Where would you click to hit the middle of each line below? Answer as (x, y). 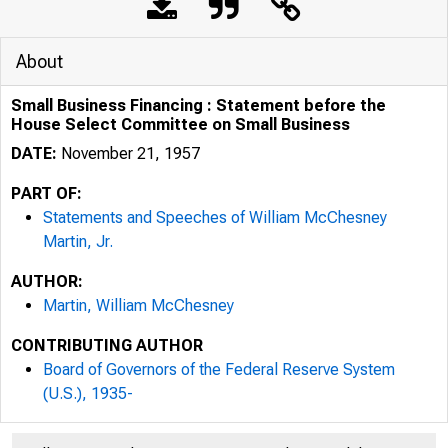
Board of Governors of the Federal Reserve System (219, 369)
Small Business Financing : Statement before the (198, 105)
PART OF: (46, 193)
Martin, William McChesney (138, 305)
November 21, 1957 (128, 153)
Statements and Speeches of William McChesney (215, 217)
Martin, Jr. (78, 241)
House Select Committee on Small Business (180, 124)
